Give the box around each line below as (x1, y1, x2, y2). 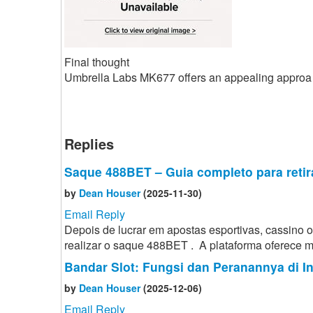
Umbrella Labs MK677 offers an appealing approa (64, 69, 312, 86)
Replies (64, 133, 114, 154)
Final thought (64, 54, 129, 71)
